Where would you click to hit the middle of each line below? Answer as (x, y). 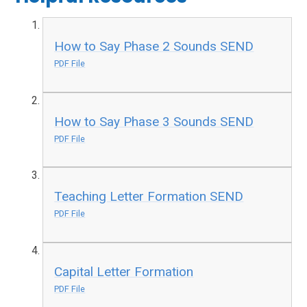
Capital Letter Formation (124, 271)
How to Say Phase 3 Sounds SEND (154, 121)
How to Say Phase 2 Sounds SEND (154, 46)
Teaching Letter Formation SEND (149, 197)
